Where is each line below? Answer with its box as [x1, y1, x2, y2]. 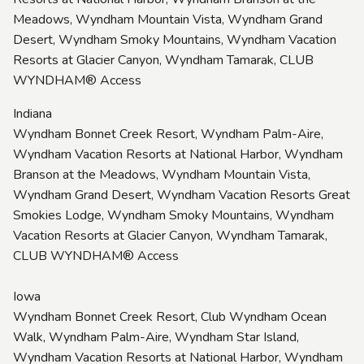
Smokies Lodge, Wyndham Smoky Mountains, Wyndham [13, 206, 334, 224]
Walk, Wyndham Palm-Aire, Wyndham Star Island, [13, 327, 299, 346]
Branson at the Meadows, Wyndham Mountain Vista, [13, 165, 310, 184]
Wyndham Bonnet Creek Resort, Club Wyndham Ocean [13, 307, 327, 326]
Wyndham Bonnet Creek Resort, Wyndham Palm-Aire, [13, 124, 323, 143]
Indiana [13, 104, 52, 123]
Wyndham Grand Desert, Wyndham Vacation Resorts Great [13, 185, 350, 204]
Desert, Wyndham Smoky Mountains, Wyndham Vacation [13, 30, 336, 49]
